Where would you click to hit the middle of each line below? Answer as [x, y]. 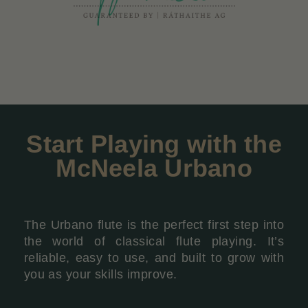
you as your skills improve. [100, 274]
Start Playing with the [154, 144]
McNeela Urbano [154, 168]
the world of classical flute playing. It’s [154, 241]
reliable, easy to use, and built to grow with [154, 257]
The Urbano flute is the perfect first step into [154, 224]
